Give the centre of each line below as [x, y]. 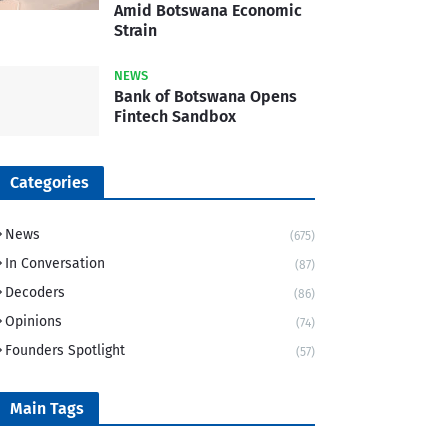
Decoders [35, 293]
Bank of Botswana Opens [205, 97]
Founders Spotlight [65, 351]
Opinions [33, 322]
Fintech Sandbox [175, 117]
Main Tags [47, 409]
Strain [135, 31]
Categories [49, 183]
